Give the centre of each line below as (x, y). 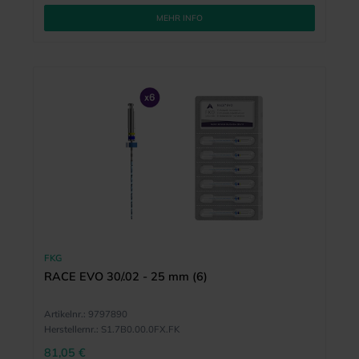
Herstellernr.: (71, 329)
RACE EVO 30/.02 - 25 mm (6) (125, 276)
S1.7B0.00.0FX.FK (140, 329)
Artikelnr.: (65, 313)
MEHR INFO (179, 18)
